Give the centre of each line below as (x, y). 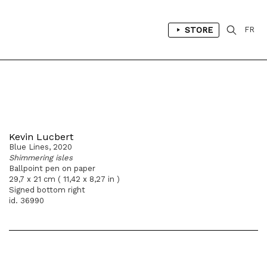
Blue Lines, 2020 (41, 147)
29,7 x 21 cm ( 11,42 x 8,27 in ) (64, 179)
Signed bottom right (47, 190)
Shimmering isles (41, 158)
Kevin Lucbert (41, 137)
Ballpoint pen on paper (52, 168)
